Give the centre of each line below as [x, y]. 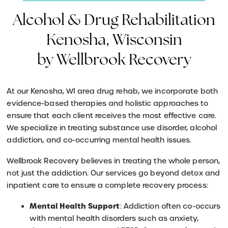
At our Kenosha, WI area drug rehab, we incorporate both [112, 91]
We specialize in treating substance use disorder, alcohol [112, 128]
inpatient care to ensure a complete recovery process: [107, 186]
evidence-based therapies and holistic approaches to [108, 104]
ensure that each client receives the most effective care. [112, 116]
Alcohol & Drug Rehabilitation [114, 21]
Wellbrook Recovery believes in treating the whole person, [113, 161]
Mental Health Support [75, 206]
